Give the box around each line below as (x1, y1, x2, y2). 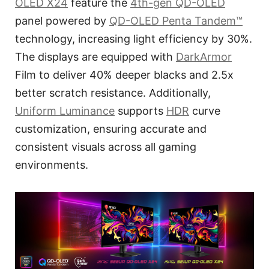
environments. (15, 158, 88, 171)
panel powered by (15, 14, 109, 27)
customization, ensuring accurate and (15, 122, 207, 135)
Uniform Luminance (15, 104, 115, 117)
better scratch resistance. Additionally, (15, 86, 211, 99)
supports (115, 104, 166, 117)
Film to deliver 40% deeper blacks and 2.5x (15, 68, 234, 81)
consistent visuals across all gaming (15, 140, 196, 153)
